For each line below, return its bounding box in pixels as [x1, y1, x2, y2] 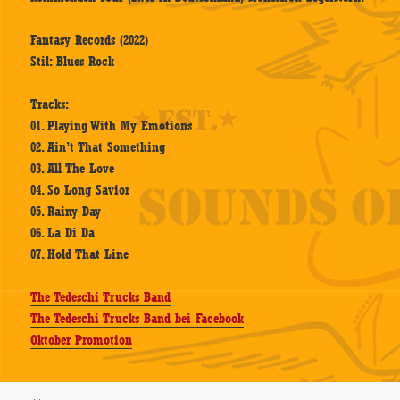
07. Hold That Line [30, 246, 129, 263]
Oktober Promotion [30, 332, 133, 349]
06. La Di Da [30, 225, 96, 242]
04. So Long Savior [30, 182, 130, 199]
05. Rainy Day [30, 204, 102, 221]
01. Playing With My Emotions [30, 118, 193, 135]
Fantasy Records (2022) [30, 32, 149, 49]
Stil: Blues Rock [30, 54, 115, 71]
